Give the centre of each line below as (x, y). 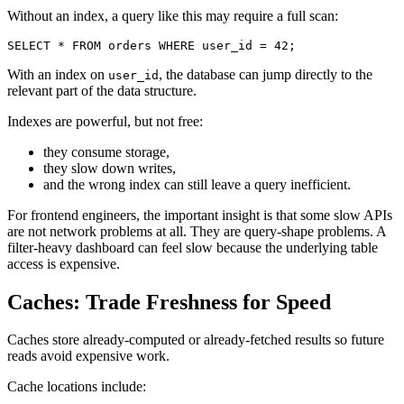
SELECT (29, 45)
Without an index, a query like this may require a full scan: (173, 15)
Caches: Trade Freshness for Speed (169, 302)
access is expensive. (64, 263)
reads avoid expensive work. (88, 356)
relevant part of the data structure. (102, 90)
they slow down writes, (110, 168)
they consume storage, (106, 151)
